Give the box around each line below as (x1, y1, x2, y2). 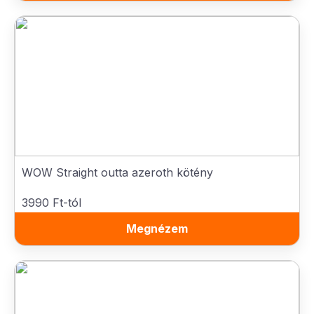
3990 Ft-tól (22, 196, 81, 210)
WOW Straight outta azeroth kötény (22, 165, 213, 179)
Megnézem (126, 221, 188, 235)
